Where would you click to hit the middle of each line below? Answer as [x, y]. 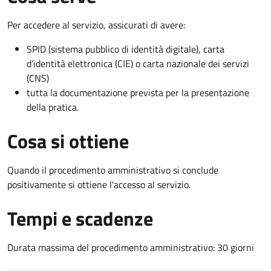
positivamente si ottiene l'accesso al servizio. [99, 184]
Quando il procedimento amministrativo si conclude [113, 170]
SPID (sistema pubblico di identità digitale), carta [126, 49]
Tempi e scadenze [80, 218]
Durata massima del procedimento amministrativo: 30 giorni [131, 247]
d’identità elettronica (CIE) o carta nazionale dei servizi [138, 63]
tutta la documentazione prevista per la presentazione [138, 92]
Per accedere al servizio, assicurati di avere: [96, 24]
